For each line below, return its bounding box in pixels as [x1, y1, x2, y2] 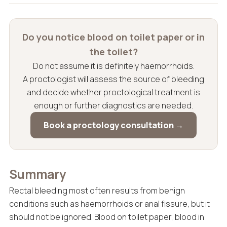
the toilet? [89, 46, 138, 58]
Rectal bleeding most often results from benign [9, 185, 185, 197]
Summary [9, 166, 66, 183]
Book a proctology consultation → [44, 120, 183, 131]
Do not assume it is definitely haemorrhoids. [32, 60, 195, 72]
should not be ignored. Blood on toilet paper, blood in [9, 211, 204, 223]
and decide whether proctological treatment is [27, 87, 200, 98]
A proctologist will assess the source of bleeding [23, 73, 204, 85]
